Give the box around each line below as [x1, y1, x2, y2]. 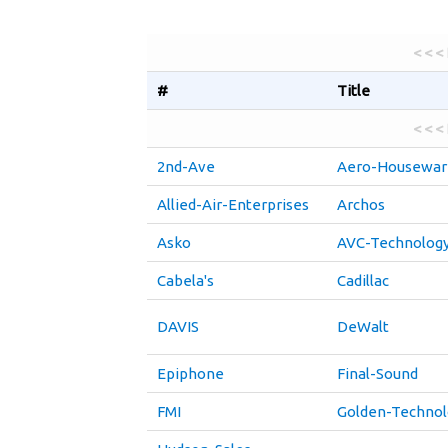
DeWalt [337, 318, 389, 335]
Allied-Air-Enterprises [157, 196, 309, 213]
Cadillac [337, 272, 389, 289]
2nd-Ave [157, 158, 215, 175]
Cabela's [157, 272, 214, 289]
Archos [337, 196, 385, 213]
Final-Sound [337, 365, 418, 382]
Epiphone [157, 365, 224, 382]
